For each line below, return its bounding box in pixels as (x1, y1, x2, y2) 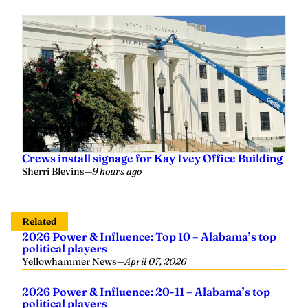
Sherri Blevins (22, 165, 85, 177)
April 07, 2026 (124, 255, 186, 267)
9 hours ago (92, 165, 142, 177)
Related (22, 215, 57, 228)
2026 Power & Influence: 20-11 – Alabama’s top (22, 285, 270, 298)
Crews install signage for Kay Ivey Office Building (22, 151, 283, 165)
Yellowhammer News (22, 255, 117, 267)
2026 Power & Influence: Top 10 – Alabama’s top (22, 230, 276, 243)
